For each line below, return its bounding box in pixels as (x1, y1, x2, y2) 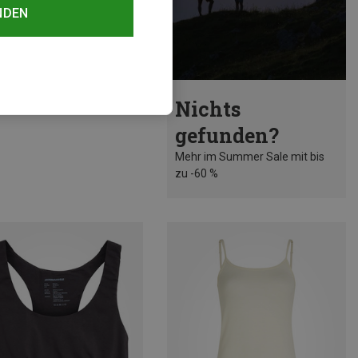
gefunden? (174, 121, 279, 149)
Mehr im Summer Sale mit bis (174, 149, 324, 163)
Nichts (174, 95, 241, 122)
